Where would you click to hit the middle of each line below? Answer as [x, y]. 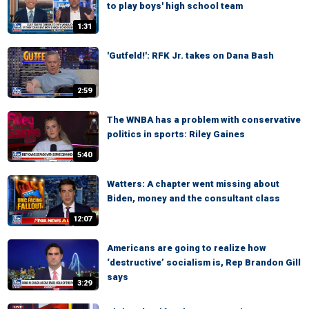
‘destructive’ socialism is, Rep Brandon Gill [204, 262]
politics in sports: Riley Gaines [176, 134]
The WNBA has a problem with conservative [204, 120]
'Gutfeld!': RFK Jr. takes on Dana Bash [190, 56]
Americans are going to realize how [187, 248]
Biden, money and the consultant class [193, 198]
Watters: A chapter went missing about [193, 184]
